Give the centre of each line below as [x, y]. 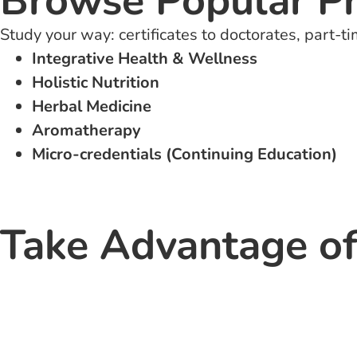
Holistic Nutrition [96, 82]
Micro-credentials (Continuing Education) [184, 154]
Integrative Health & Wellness [145, 59]
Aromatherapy [86, 130]
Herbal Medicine [92, 106]
